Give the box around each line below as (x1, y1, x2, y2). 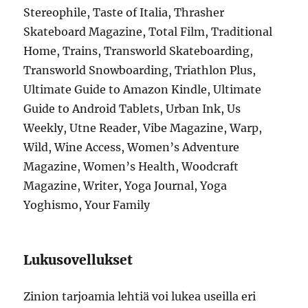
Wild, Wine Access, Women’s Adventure (23, 140, 240, 154)
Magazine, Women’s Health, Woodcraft (23, 159, 239, 173)
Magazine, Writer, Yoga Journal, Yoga (23, 179, 228, 192)
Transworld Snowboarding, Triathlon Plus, (23, 63, 256, 77)
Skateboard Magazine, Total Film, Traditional (23, 25, 273, 38)
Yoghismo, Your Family (23, 198, 151, 212)
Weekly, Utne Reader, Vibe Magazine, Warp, (23, 121, 263, 135)
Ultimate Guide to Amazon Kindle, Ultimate (23, 82, 262, 96)
